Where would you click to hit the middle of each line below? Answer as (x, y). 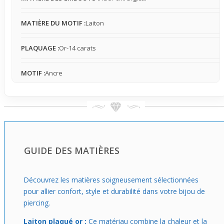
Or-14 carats (77, 48)
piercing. (37, 203)
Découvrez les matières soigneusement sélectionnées (111, 180)
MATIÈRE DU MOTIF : (53, 23)
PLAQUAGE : (40, 48)
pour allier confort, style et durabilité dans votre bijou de (114, 191)
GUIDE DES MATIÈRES (72, 150)
